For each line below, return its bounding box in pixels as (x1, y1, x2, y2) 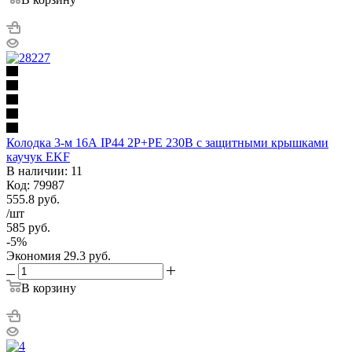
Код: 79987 (6, 178, 64, 192)
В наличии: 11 (6, 163, 82, 178)
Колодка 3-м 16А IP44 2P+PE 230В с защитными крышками (6, 135, 328, 149)
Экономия (6, 248, 60, 262)
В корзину (21, 280, 76, 295)
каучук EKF (6, 149, 70, 163)
